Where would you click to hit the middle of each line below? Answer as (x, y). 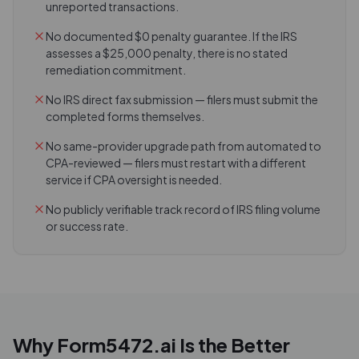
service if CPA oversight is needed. (134, 179)
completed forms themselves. (125, 116)
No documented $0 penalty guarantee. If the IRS (171, 36)
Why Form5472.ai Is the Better (151, 345)
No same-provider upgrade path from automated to (184, 146)
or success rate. (87, 226)
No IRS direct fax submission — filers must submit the (182, 99)
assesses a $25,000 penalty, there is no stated (167, 53)
